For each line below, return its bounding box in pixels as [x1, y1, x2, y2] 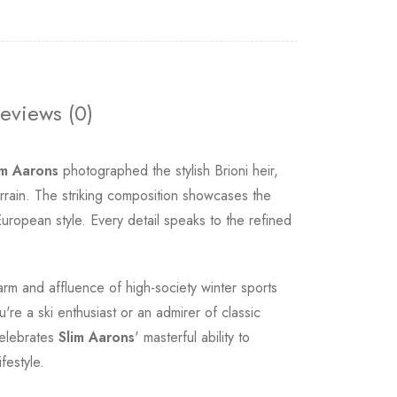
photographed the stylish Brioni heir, [58, 160, 278, 181]
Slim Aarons [58, 327, 135, 347]
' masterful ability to [135, 327, 250, 347]
